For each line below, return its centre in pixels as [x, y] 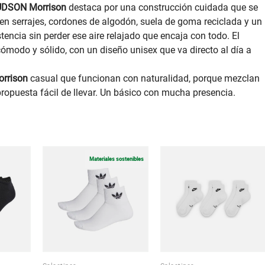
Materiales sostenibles [117, 159]
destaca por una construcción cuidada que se [162, 8]
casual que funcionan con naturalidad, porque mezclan [143, 79]
